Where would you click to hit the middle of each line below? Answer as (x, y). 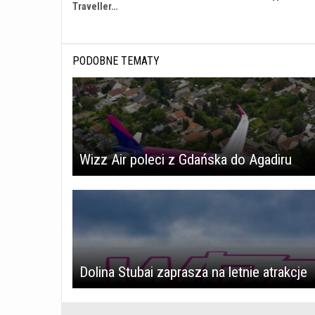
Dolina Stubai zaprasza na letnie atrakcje (193, 272)
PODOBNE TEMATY (116, 60)
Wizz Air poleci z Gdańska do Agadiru (186, 159)
